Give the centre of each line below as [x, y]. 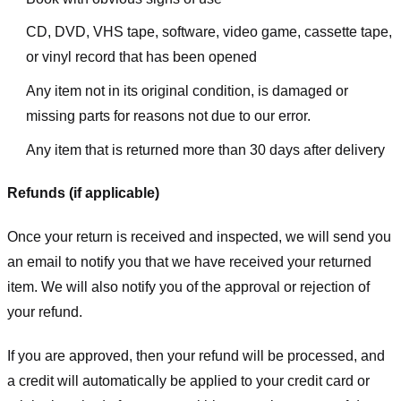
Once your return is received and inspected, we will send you [199, 237]
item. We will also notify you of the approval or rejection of [188, 287]
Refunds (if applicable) [83, 193]
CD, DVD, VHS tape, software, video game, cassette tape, [209, 32]
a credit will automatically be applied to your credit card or [188, 380]
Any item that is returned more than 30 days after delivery [205, 149]
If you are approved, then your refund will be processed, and [196, 355]
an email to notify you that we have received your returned [189, 262]
